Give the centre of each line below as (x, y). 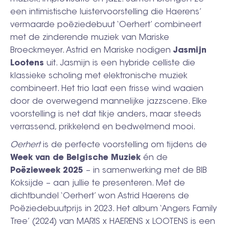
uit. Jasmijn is (72, 63)
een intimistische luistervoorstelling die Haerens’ (106, 12)
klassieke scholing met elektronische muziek (99, 76)
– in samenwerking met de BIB (146, 170)
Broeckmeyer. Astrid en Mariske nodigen (92, 50)
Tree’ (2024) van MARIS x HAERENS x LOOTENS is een (113, 222)
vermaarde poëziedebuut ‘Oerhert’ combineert (106, 25)
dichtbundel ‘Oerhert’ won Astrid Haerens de (100, 196)
